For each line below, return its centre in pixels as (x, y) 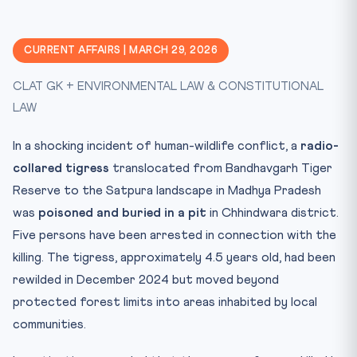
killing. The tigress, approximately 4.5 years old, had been (174, 257)
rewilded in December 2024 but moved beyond (146, 280)
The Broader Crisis (83, 14)
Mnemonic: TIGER (87, 114)
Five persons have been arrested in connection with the (175, 235)
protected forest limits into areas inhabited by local (165, 302)
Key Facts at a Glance (98, 89)
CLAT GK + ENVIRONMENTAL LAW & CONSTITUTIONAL (168, 86)
